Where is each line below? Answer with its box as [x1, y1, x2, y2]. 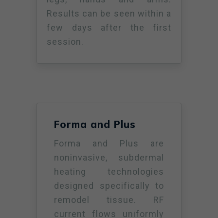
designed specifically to [54, 181, 164, 191]
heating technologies [54, 166, 164, 177]
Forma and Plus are [54, 138, 164, 148]
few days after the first [47, 22, 171, 33]
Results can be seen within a [47, 8, 171, 18]
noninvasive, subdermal [54, 152, 164, 163]
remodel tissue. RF [54, 195, 164, 205]
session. [47, 36, 84, 47]
